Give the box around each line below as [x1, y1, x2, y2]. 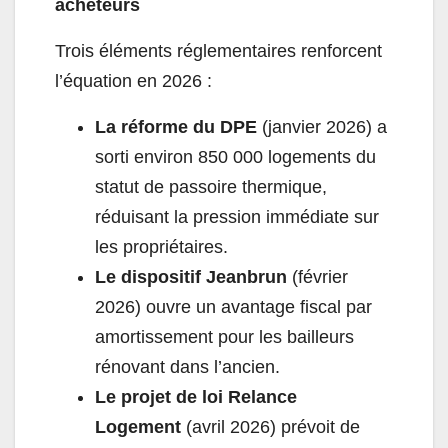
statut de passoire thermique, [95, 177, 327, 198]
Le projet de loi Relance [95, 387, 297, 408]
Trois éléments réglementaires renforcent [55, 41, 382, 62]
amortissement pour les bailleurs [95, 327, 354, 348]
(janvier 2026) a [257, 117, 387, 138]
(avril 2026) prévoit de [181, 417, 360, 438]
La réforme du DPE [95, 117, 257, 138]
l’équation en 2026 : [55, 71, 212, 92]
